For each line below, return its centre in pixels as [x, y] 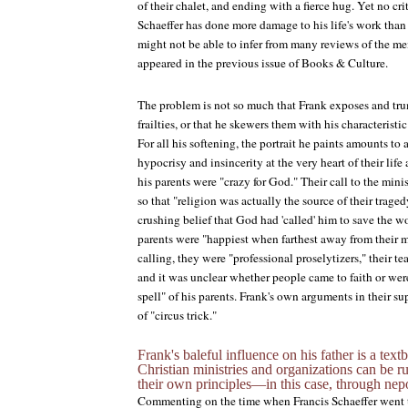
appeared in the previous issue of [219, 63]
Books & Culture [343, 63]
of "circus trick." [177, 315]
